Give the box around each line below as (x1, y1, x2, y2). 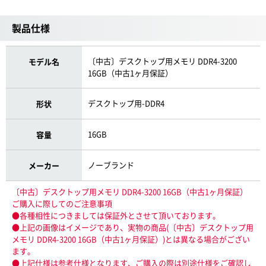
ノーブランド (88, 159, 135, 170)
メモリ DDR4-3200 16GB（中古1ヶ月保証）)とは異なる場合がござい (12, 233, 250, 245)
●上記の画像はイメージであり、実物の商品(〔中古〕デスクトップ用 (12, 221, 254, 233)
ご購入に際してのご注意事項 (12, 198, 112, 209)
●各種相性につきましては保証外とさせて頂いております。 (12, 210, 220, 221)
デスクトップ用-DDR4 (88, 97, 165, 109)
